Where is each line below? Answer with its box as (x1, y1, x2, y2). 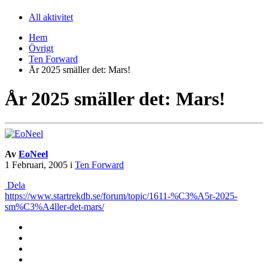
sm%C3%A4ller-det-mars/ (5, 202, 104, 212)
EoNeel (19, 149, 48, 160)
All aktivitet (29, 11, 73, 22)
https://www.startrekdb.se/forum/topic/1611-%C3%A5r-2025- (5, 191, 237, 202)
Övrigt (29, 42, 53, 53)
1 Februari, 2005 (5, 160, 68, 170)
